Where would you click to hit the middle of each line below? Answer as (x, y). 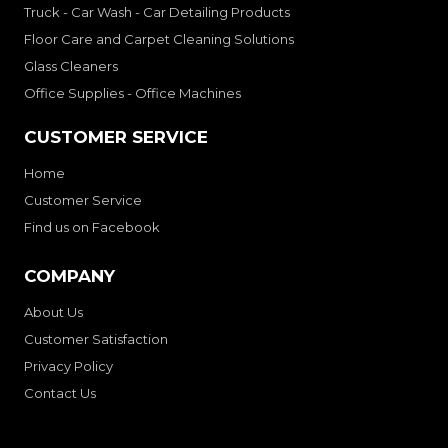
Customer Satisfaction (96, 339)
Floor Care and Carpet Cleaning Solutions (159, 39)
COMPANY (69, 276)
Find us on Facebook (92, 227)
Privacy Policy (68, 366)
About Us (53, 312)
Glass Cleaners (71, 66)
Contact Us (60, 393)
